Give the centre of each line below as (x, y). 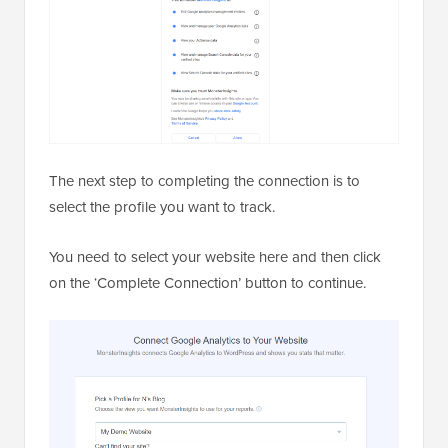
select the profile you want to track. (162, 207)
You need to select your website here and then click (215, 257)
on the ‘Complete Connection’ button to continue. (207, 283)
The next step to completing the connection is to (204, 181)
